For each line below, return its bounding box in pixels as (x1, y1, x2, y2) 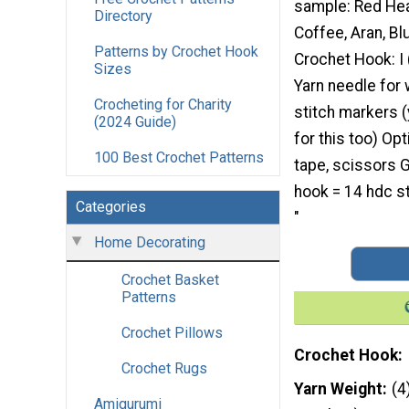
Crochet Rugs (121, 360, 207, 378)
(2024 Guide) (94, 113, 176, 131)
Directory (94, 7, 152, 26)
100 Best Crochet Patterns (94, 149, 264, 167)
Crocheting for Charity (94, 96, 232, 114)
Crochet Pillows (121, 324, 223, 342)
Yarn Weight (294, 380, 383, 399)
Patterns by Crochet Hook (94, 43, 258, 61)
